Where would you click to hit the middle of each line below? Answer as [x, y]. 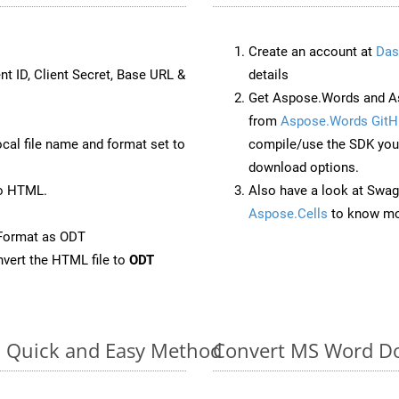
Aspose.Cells [288, 213]
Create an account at [312, 51]
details [269, 74]
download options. [304, 167]
